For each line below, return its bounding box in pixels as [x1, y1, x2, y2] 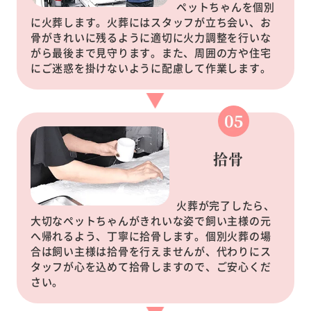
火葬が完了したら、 [176, 197, 275, 212]
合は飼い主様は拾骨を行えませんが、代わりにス [30, 243, 271, 258]
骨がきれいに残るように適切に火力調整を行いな [30, 29, 271, 44]
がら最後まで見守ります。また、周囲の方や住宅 [30, 44, 271, 60]
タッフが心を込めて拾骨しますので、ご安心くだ [30, 258, 271, 274]
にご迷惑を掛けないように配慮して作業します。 [30, 60, 271, 75]
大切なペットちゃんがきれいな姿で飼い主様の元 [30, 212, 271, 228]
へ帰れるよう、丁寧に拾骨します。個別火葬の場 [30, 228, 271, 243]
